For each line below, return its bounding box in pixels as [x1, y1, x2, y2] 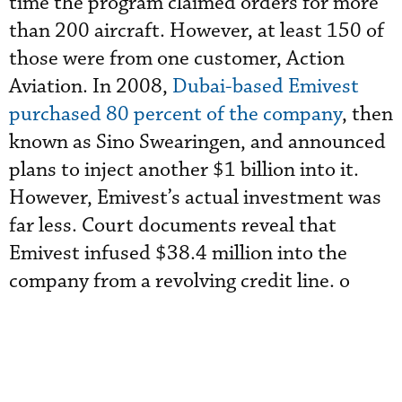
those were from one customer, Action [9, 46, 345, 72]
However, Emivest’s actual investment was [9, 185, 381, 211]
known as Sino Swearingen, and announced [9, 129, 386, 155]
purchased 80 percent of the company [9, 101, 342, 127]
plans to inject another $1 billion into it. [9, 157, 359, 183]
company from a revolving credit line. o [9, 268, 350, 294]
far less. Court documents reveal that [9, 213, 336, 239]
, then [342, 101, 393, 127]
